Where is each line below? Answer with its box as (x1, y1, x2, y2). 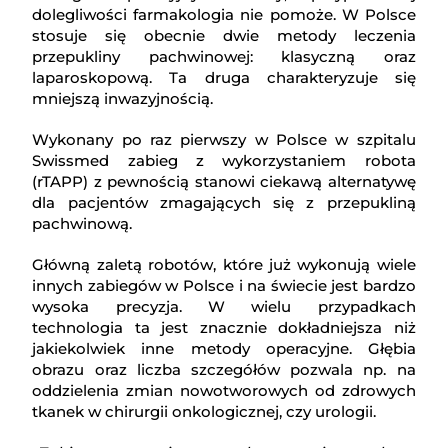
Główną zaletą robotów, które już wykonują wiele (32, 255, 416, 275)
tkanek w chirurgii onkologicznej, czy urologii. (32, 402, 377, 422)
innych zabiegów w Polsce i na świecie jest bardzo (32, 276, 416, 296)
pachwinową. (32, 214, 133, 234)
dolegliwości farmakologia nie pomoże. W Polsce (32, 5, 416, 25)
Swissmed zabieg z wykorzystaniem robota (32, 151, 416, 171)
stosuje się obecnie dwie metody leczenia (32, 26, 416, 46)
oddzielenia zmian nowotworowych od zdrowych (32, 381, 416, 401)
